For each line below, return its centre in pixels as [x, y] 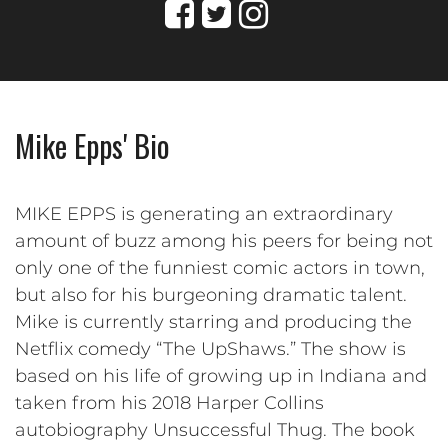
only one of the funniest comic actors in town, [220, 267]
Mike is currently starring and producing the [213, 321]
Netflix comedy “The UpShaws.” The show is [210, 348]
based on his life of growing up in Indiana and [221, 375]
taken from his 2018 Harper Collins [169, 402]
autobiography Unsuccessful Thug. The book [215, 429]
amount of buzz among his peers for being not [224, 240]
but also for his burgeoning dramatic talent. [211, 294]
